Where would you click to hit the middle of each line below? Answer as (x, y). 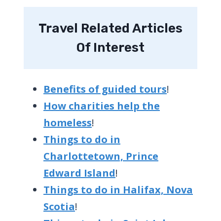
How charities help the (102, 106)
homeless (68, 122)
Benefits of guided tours (105, 89)
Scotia (59, 206)
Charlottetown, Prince (101, 156)
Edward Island (79, 173)
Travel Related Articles (110, 28)
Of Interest (110, 47)
